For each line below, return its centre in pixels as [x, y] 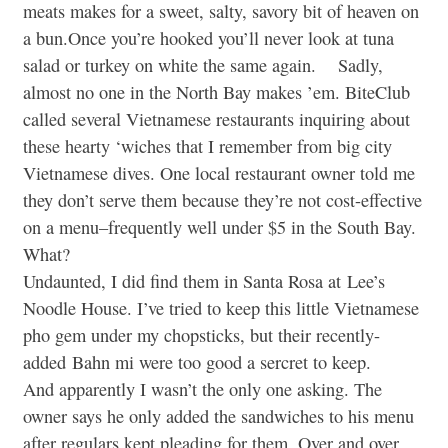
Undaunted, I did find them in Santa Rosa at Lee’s [204, 281]
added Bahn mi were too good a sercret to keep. [210, 362]
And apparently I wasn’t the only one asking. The [202, 389]
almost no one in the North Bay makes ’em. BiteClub [216, 92]
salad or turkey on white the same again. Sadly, [203, 65]
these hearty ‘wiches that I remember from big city [207, 146]
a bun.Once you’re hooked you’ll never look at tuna [208, 38]
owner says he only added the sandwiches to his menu [218, 416]
